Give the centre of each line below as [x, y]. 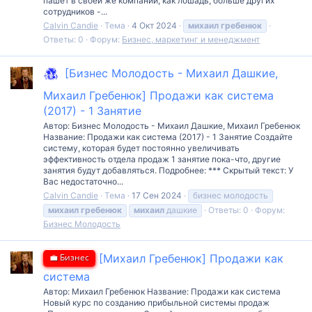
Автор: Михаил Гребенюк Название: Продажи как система [162, 292]
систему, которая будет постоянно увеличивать [141, 148]
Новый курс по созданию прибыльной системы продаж [156, 303]
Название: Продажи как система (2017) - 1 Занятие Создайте [168, 136]
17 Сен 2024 [157, 195]
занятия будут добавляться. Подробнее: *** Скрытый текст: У [168, 170]
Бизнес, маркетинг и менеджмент [191, 39]
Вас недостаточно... [83, 181]
